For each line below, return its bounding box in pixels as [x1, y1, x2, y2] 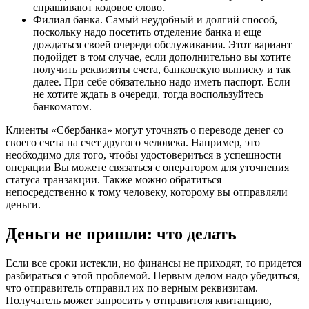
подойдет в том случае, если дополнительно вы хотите [33, 51, 291, 63]
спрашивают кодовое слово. [33, 1, 165, 14]
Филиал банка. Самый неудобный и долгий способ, [33, 14, 277, 26]
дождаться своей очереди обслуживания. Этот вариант [33, 39, 292, 51]
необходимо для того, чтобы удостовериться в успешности [6, 149, 281, 161]
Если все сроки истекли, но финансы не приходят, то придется [6, 257, 301, 270]
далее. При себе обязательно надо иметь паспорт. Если [33, 76, 290, 88]
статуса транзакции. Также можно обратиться [6, 174, 221, 186]
